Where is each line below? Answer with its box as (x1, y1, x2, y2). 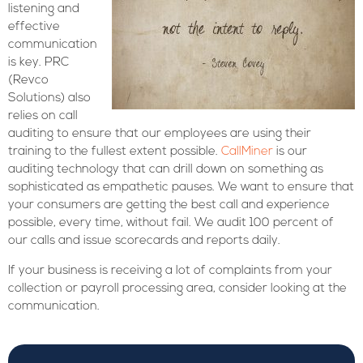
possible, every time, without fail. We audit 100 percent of (8, 217, 334, 229)
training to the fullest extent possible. (8, 146, 221, 158)
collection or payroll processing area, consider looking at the (8, 283, 347, 295)
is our (273, 146, 307, 158)
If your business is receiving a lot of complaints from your (8, 265, 332, 277)
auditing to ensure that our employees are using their (8, 128, 311, 140)
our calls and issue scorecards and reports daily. (8, 235, 280, 247)
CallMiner (221, 146, 273, 158)
